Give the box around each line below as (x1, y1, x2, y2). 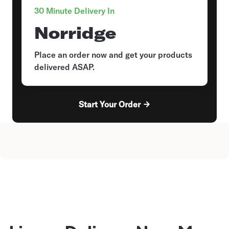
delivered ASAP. (34, 62, 95, 73)
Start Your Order (78, 99, 141, 110)
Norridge (34, 22, 116, 43)
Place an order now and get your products (34, 50, 192, 60)
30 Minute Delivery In (34, 6, 114, 16)
